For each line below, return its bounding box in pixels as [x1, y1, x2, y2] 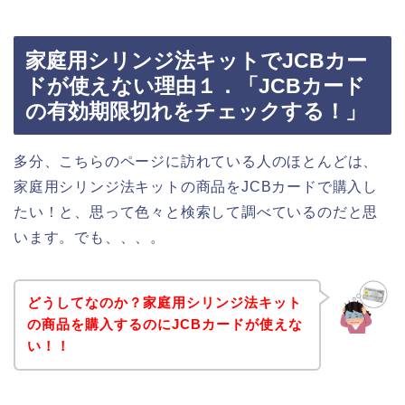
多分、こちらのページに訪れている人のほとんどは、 [14, 153, 379, 169]
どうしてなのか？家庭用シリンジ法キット [26, 295, 302, 311]
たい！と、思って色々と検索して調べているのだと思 [14, 203, 379, 220]
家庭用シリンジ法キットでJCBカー [25, 48, 367, 72]
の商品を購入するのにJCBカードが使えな [26, 316, 303, 333]
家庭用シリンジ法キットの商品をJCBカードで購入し [14, 178, 378, 194]
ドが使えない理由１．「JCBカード [25, 73, 365, 98]
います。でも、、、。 [14, 229, 165, 245]
